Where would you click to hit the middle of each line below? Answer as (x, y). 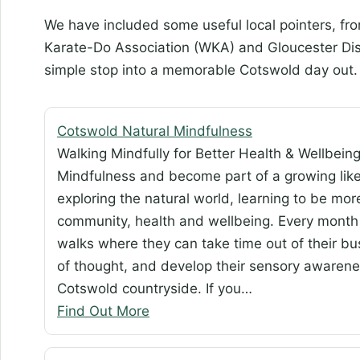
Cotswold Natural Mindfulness (155, 131)
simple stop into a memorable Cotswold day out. (201, 70)
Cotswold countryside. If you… (155, 289)
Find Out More (103, 311)
